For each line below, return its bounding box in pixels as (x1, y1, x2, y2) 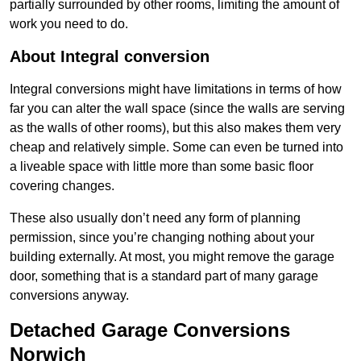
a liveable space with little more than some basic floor (10, 160, 313, 174)
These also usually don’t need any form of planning (10, 211, 301, 226)
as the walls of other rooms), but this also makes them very (10, 121, 341, 135)
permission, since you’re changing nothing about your (10, 230, 314, 245)
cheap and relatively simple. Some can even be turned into (10, 140, 343, 155)
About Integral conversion (10, 48, 210, 66)
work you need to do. (10, 17, 128, 31)
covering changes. (10, 179, 114, 193)
